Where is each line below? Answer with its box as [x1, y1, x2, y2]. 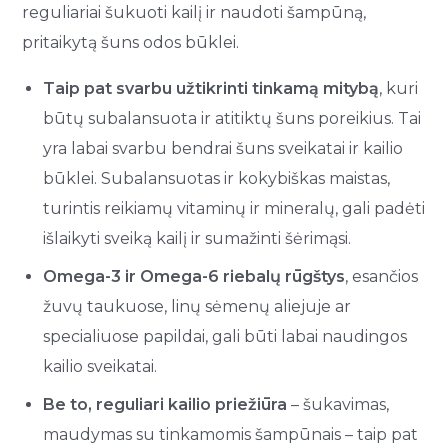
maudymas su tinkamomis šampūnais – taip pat [43, 424, 419, 444]
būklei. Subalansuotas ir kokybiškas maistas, [43, 168, 391, 188]
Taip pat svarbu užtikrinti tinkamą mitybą [43, 78, 380, 98]
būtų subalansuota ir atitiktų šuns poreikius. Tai [43, 108, 422, 128]
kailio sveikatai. [43, 356, 158, 376]
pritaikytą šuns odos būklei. [22, 32, 240, 52]
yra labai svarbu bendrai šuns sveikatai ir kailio [43, 138, 404, 158]
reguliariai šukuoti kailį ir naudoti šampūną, [22, 2, 367, 22]
